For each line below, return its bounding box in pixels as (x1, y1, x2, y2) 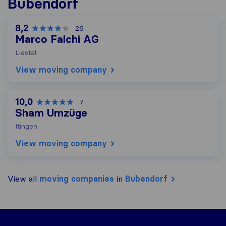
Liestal (15, 48, 36, 58)
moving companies (39, 174, 114, 184)
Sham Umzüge (15, 106, 87, 120)
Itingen (15, 122, 37, 131)
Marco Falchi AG (15, 33, 99, 46)
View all (8, 174, 39, 184)
